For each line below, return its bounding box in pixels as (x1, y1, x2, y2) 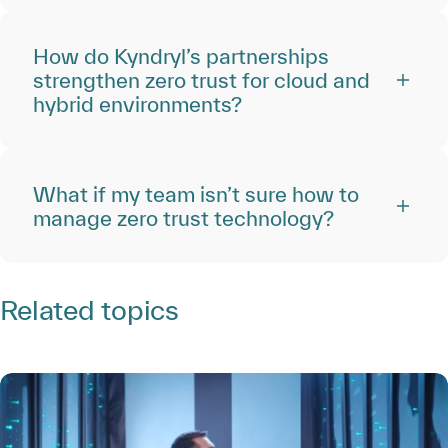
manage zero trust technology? (33, 206, 334, 230)
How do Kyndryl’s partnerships (33, 44, 329, 68)
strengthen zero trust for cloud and (33, 68, 370, 92)
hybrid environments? (33, 92, 242, 116)
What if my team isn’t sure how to (33, 182, 359, 206)
